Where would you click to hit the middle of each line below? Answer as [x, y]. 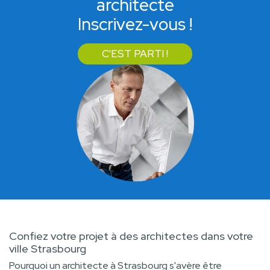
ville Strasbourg [48, 249]
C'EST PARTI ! [135, 54]
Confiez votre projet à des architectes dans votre [131, 236]
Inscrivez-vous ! [135, 24]
